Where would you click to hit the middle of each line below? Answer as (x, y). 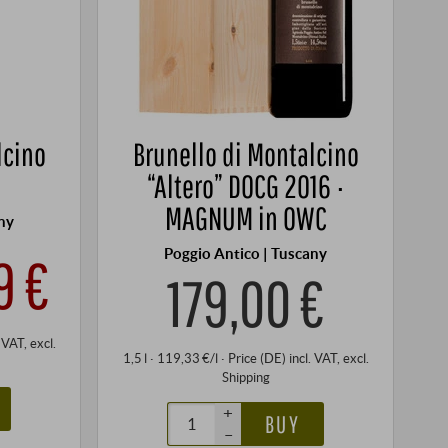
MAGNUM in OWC (245, 218)
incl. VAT (312, 357)
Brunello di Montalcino (245, 154)
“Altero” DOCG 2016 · (245, 186)
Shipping (245, 376)
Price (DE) (258, 357)
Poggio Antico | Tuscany (246, 253)
